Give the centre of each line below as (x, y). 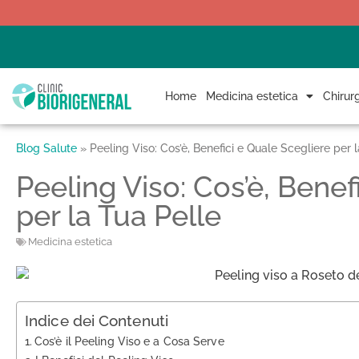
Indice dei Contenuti (97, 321)
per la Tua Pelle (119, 216)
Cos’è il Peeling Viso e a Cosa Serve (129, 341)
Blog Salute (46, 149)
